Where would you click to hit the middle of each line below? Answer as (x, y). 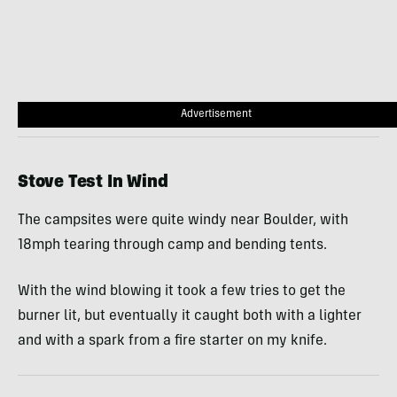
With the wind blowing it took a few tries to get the (182, 291)
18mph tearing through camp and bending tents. (172, 245)
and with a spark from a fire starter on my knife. (172, 341)
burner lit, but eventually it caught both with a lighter (190, 316)
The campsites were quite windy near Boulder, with (183, 220)
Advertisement (216, 114)
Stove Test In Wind (93, 183)
